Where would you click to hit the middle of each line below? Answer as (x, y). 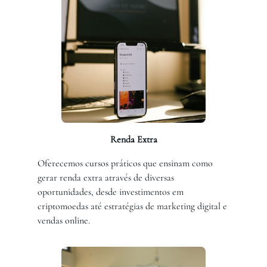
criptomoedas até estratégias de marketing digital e (133, 207)
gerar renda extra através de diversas (106, 178)
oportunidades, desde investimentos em (111, 192)
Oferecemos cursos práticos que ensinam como (125, 164)
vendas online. (64, 221)
